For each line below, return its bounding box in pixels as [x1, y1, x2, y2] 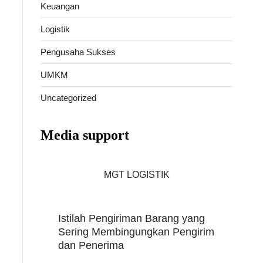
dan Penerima [58, 239, 124, 251]
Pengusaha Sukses [41, 46, 116, 57]
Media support [41, 127, 130, 143]
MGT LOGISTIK [103, 169, 170, 180]
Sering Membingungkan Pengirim [58, 225, 215, 238]
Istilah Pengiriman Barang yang [58, 212, 205, 224]
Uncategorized [41, 92, 97, 103]
